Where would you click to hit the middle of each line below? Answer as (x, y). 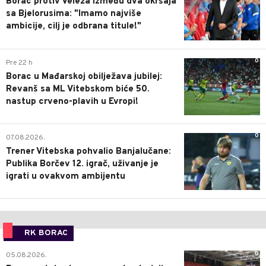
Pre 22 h (19, 63)
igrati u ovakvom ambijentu (66, 176)
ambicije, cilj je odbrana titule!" (74, 27)
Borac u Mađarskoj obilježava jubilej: (84, 77)
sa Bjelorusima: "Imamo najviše (74, 14)
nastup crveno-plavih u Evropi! (72, 102)
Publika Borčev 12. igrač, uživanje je (82, 164)
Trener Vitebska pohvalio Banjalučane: (88, 151)
